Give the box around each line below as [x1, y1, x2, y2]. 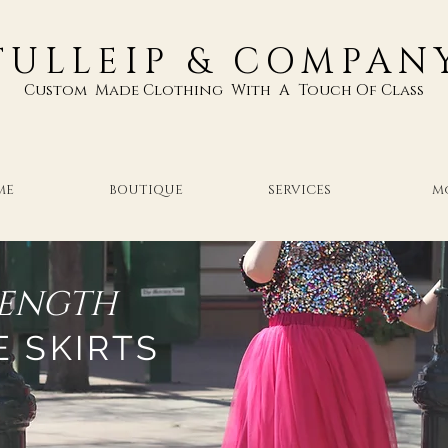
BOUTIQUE [109, 181, 183, 199]
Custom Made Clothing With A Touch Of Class [24, 80, 424, 101]
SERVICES [267, 181, 331, 199]
